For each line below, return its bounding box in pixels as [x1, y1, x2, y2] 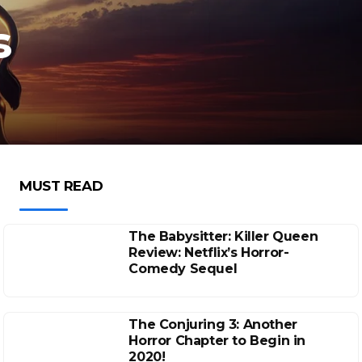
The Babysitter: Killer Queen [128, 229, 318, 244]
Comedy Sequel [128, 261, 238, 276]
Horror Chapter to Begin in [128, 333, 305, 348]
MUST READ [19, 178, 103, 194]
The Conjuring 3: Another [128, 317, 297, 332]
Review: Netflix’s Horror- [128, 245, 289, 260]
